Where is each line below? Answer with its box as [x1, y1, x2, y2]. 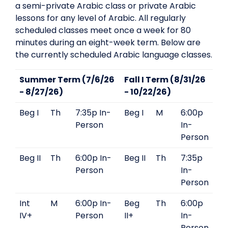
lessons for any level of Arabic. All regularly [15, 12, 186, 24]
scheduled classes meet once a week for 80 [15, 24, 191, 36]
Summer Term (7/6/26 [19, 74, 115, 85]
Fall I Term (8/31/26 [124, 74, 206, 85]
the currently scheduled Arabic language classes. [15, 49, 212, 61]
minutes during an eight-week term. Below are [15, 37, 201, 48]
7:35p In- [75, 107, 111, 119]
